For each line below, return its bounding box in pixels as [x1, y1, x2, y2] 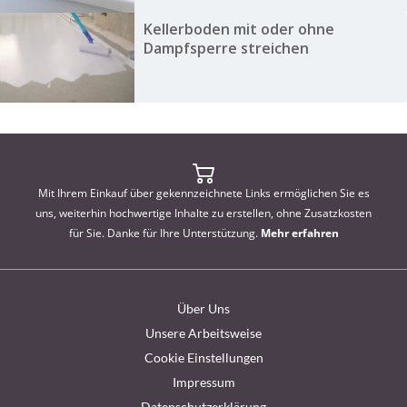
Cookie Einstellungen [144, 349, 263, 365]
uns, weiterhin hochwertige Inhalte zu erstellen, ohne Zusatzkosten [35, 204, 372, 221]
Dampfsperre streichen [143, 38, 309, 59]
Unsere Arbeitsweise [145, 324, 262, 341]
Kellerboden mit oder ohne [143, 19, 334, 40]
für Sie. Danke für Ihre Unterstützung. [68, 224, 261, 241]
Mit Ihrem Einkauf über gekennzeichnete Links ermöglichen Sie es [37, 184, 370, 201]
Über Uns [177, 300, 230, 316]
